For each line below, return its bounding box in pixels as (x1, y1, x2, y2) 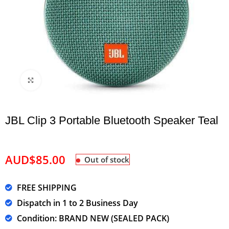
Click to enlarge (41, 75, 90, 85)
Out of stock (84, 154, 130, 165)
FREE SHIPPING (16, 181, 77, 193)
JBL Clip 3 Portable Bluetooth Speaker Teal (5, 113, 219, 127)
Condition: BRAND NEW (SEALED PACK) (16, 212, 169, 224)
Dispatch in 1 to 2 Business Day (16, 197, 138, 209)
